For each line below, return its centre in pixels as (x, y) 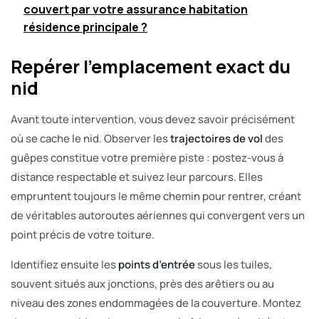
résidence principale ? (85, 27)
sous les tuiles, (234, 264)
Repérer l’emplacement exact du (151, 66)
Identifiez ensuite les (64, 264)
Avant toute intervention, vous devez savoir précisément (153, 119)
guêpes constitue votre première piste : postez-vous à (147, 157)
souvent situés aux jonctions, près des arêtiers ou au (142, 283)
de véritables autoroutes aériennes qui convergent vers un (158, 215)
